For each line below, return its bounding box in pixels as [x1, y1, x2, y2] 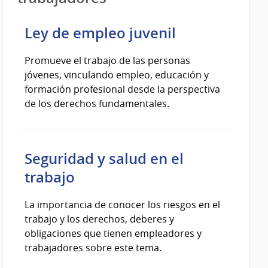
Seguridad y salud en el [25, 148, 184, 168]
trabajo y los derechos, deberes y [25, 212, 175, 226]
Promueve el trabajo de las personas [25, 53, 191, 67]
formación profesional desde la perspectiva [25, 82, 221, 96]
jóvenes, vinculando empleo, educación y [25, 68, 209, 81]
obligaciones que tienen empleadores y [25, 226, 202, 240]
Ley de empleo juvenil [25, 23, 176, 42]
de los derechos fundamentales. [25, 96, 170, 110]
